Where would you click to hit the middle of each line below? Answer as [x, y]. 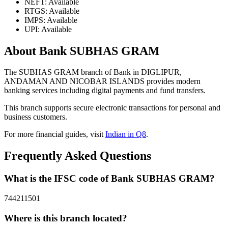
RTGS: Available [52, 11]
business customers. [36, 117]
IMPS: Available [51, 20]
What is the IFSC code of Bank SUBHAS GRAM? [109, 179]
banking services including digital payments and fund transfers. [105, 91]
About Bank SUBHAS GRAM [82, 51]
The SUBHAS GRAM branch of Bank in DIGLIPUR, [93, 72]
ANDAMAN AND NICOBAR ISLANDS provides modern [102, 81]
